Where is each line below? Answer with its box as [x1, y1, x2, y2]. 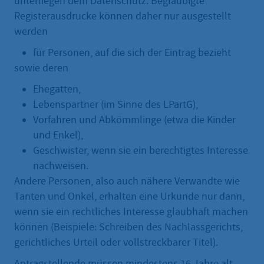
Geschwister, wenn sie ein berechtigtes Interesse [33, 143, 248, 157]
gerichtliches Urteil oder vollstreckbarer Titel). [14, 235, 218, 249]
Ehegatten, [33, 82, 81, 96]
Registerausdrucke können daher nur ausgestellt [14, 9, 231, 23]
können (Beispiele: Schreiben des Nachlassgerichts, [14, 220, 243, 234]
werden [14, 24, 48, 38]
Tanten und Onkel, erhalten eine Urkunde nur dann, [14, 189, 245, 203]
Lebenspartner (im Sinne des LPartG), [33, 97, 198, 111]
